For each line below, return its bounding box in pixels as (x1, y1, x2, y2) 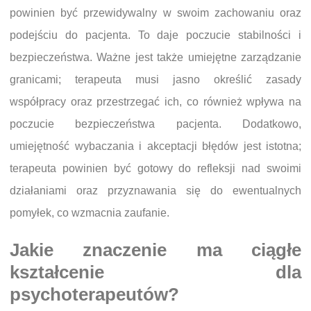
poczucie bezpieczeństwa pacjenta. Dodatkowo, (10, 117, 301, 130)
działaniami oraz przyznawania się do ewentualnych (10, 184, 301, 196)
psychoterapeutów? (10, 284, 179, 304)
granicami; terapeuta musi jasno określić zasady (10, 73, 301, 85)
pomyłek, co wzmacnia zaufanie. (10, 206, 169, 219)
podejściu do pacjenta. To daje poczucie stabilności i (10, 28, 301, 41)
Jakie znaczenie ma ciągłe (10, 239, 301, 260)
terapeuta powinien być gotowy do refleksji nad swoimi (10, 162, 301, 174)
